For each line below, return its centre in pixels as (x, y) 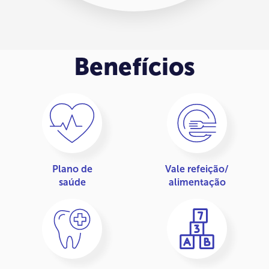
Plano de (72, 169)
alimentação (197, 182)
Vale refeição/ (197, 169)
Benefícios (134, 66)
